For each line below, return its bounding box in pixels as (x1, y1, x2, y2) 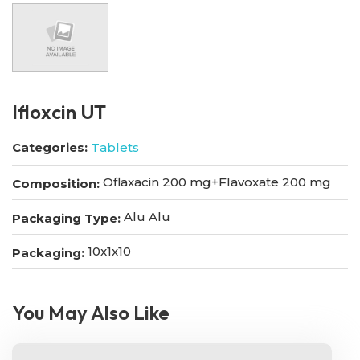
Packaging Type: (12, 210, 121, 226)
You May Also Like (12, 301, 170, 325)
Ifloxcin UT (12, 100, 106, 125)
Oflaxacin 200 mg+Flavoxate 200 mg (100, 174, 331, 190)
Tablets (91, 140, 139, 156)
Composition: (12, 175, 100, 191)
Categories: (12, 140, 88, 156)
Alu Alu (121, 209, 170, 225)
